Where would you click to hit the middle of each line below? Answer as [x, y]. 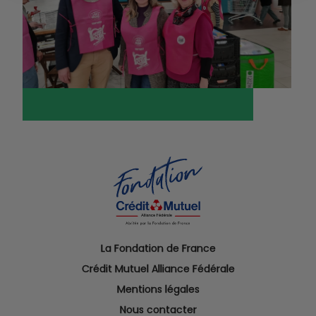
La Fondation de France [158, 248]
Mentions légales [158, 289]
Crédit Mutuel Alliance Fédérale [158, 269]
